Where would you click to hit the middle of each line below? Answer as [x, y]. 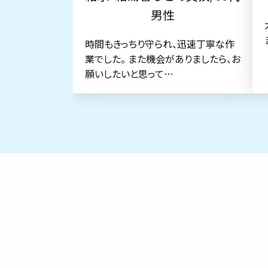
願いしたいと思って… [129, 74]
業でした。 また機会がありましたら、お [163, 59]
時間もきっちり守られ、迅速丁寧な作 [160, 44]
